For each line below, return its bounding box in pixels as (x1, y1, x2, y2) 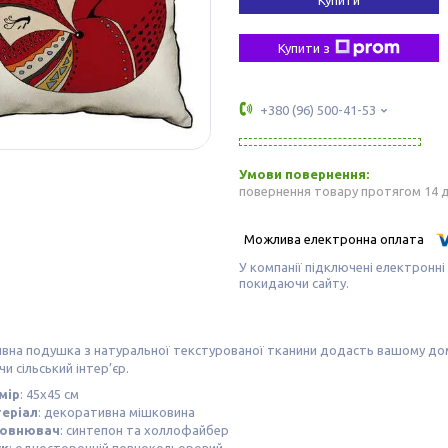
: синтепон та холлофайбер (60, 423, 229, 438)
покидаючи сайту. (239, 276, 349, 291)
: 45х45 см (20, 387, 79, 402)
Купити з (278, 40, 330, 55)
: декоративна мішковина (38, 405, 195, 420)
